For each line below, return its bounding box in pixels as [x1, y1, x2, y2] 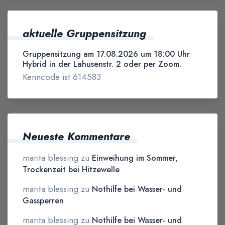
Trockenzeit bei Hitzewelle [23, 163, 120, 175]
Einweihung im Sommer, [92, 152, 178, 164]
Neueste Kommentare [23, 128, 130, 144]
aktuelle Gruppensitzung [23, 25, 146, 41]
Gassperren [23, 194, 64, 206]
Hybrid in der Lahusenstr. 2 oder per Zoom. [23, 58, 181, 70]
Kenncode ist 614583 [23, 70, 101, 83]
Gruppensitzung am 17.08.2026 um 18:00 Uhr [23, 48, 190, 60]
